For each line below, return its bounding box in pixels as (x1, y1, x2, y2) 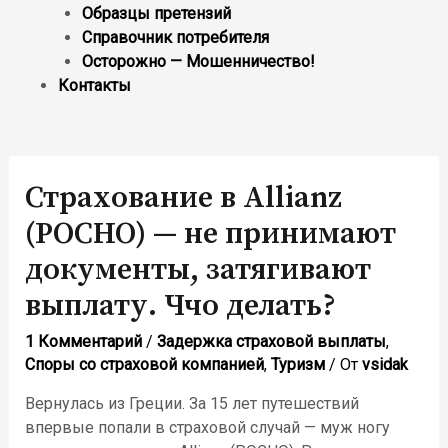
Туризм (270, 355, 325, 374)
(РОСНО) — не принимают (24, 215, 396, 253)
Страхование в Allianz (24, 179, 342, 217)
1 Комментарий (24, 332, 142, 351)
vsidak (361, 355, 408, 374)
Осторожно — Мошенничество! (82, 52, 315, 71)
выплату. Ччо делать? (24, 287, 336, 325)
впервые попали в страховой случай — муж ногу (24, 418, 390, 437)
